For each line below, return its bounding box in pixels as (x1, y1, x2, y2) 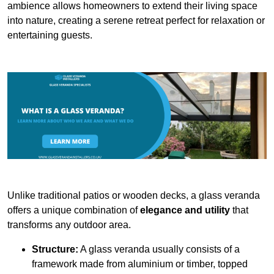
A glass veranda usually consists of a (78, 243, 240, 254)
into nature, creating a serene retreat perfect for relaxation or (7, 15, 265, 26)
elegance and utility (140, 204, 230, 215)
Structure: (32, 243, 78, 254)
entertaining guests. (7, 30, 92, 41)
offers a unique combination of (7, 204, 140, 215)
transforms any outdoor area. (7, 219, 131, 230)
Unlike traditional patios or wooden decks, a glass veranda (7, 190, 260, 201)
